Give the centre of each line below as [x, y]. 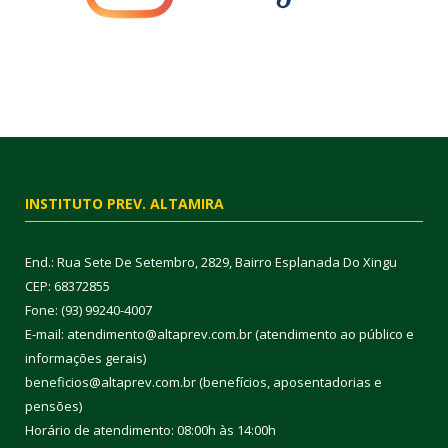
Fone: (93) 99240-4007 [88, 310]
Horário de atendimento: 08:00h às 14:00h [150, 430]
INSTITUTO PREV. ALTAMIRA [124, 204]
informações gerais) [85, 358]
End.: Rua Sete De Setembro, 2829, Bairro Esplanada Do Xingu [211, 262]
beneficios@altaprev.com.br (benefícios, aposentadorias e [203, 382]
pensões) [53, 406]
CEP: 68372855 [67, 286]
